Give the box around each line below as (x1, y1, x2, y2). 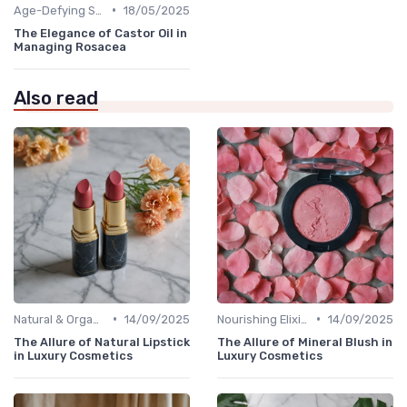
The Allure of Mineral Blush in (217, 334, 392, 349)
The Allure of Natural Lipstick (14, 334, 190, 349)
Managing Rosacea (14, 39, 126, 54)
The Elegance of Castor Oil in (14, 25, 187, 40)
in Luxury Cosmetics (14, 348, 133, 362)
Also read (14, 86, 98, 109)
